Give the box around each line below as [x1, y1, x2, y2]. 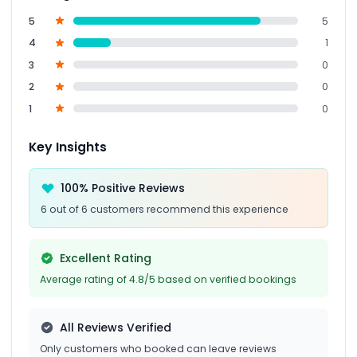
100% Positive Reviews [60, 179, 185, 196]
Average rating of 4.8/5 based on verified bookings [40, 272, 296, 286]
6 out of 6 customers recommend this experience [41, 202, 288, 216]
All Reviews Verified [59, 319, 171, 335]
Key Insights [29, 137, 107, 156]
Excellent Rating [59, 249, 151, 266]
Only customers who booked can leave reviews [40, 341, 277, 355]
